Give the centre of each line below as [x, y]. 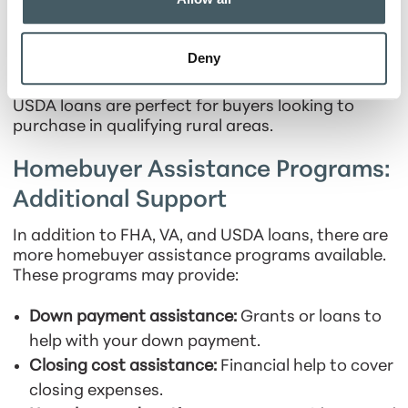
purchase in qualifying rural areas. [143, 127]
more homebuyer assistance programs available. [199, 257]
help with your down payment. [144, 342]
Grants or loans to [309, 318]
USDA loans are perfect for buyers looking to [183, 107]
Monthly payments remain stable [246, 45]
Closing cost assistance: [122, 367]
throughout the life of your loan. [152, 69]
